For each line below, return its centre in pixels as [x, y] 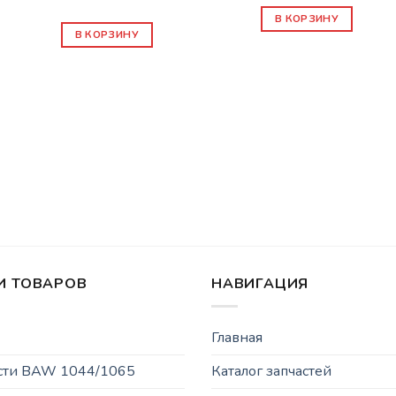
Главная [237, 337]
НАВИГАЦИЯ [260, 284]
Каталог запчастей [271, 371]
